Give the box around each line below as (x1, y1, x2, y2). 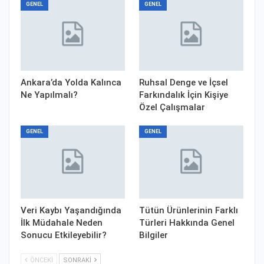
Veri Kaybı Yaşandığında (21, 205, 121, 216)
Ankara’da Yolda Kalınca (21, 77, 121, 88)
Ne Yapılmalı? (21, 90, 78, 101)
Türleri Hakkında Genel (139, 217, 235, 229)
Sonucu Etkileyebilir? (21, 230, 107, 241)
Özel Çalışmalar (139, 102, 205, 113)
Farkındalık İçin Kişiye (139, 90, 228, 101)
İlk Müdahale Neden (21, 217, 103, 229)
